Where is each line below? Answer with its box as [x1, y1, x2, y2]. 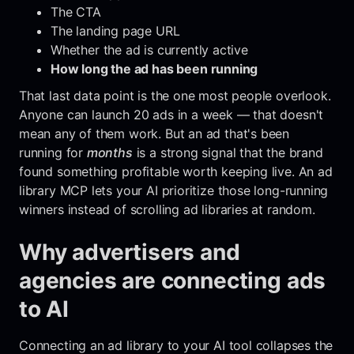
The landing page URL [51, 22, 180, 39]
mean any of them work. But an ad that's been [19, 125, 290, 141]
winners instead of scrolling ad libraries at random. [19, 201, 315, 217]
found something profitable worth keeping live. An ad [19, 163, 333, 179]
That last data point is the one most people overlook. [19, 87, 331, 104]
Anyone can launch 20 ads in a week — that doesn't [19, 106, 324, 122]
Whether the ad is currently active [51, 41, 248, 58]
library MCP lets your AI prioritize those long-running [19, 182, 329, 198]
